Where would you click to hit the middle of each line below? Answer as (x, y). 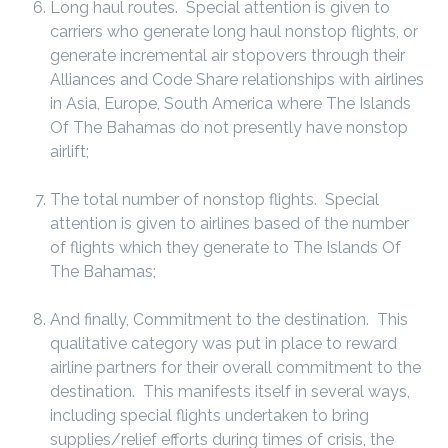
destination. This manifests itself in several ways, (230, 391)
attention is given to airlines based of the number (229, 223)
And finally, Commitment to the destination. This (229, 319)
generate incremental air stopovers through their (227, 55)
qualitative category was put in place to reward (223, 343)
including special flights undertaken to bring (209, 415)
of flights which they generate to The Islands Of (225, 247)
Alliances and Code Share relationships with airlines (237, 79)
